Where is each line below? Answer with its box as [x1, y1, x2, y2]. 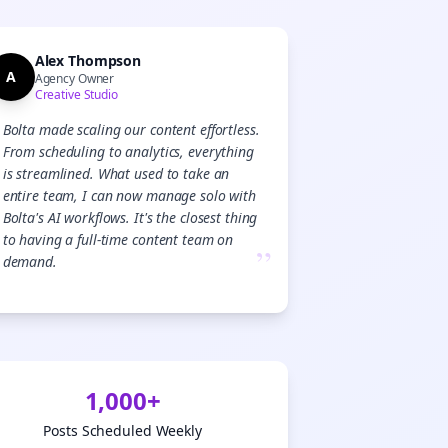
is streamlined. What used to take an [2, 164, 230, 183]
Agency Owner [34, 70, 115, 87]
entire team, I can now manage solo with [2, 186, 256, 205]
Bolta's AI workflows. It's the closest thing [2, 208, 258, 227]
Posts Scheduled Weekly [43, 421, 202, 440]
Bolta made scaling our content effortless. [2, 120, 260, 139]
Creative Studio [34, 86, 118, 103]
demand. [2, 252, 57, 271]
